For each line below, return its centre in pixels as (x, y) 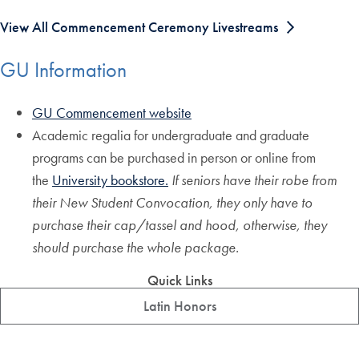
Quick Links (179, 280)
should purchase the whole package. (135, 247)
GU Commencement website (112, 112)
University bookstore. (110, 179)
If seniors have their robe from (254, 179)
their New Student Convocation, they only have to (172, 202)
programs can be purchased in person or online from (174, 157)
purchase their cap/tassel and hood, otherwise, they (179, 224)
